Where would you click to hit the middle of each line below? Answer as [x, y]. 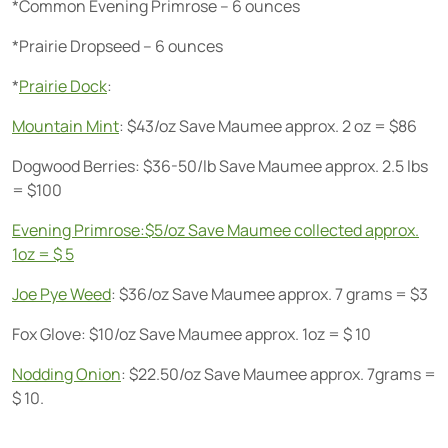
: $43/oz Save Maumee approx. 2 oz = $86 [268, 126]
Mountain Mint [65, 126]
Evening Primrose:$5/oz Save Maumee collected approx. [215, 230]
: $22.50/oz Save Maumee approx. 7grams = [278, 374]
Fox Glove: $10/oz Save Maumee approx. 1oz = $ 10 [191, 334]
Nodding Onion [66, 374]
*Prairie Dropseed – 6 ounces [117, 46]
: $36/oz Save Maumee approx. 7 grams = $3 [269, 294]
